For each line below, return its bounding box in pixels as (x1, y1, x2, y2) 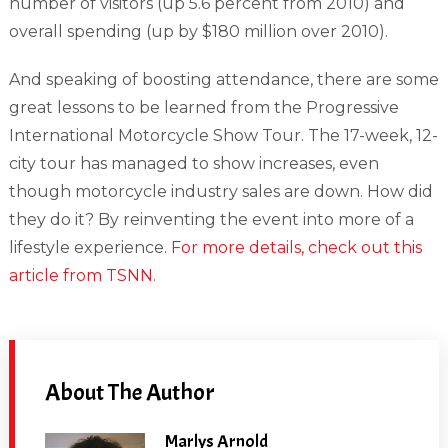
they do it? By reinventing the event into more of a (8, 210, 414, 229)
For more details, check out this (170, 238, 422, 257)
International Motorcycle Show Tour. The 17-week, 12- (8, 126, 438, 145)
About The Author (44, 377, 215, 407)
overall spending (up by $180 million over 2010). (8, 22, 388, 41)
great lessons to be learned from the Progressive (8, 98, 399, 117)
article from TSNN (8, 266, 153, 285)
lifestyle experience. (8, 238, 171, 257)
